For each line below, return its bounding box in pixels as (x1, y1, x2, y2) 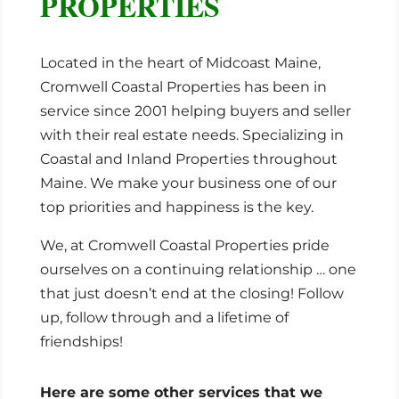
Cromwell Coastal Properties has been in (39, 78, 327, 95)
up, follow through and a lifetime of (39, 309, 289, 326)
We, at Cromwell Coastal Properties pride (39, 237, 330, 254)
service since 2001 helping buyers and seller (39, 102, 351, 119)
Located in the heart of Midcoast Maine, (39, 54, 321, 71)
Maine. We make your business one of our (39, 175, 337, 191)
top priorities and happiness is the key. (39, 199, 313, 216)
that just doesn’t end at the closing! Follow (39, 285, 344, 302)
